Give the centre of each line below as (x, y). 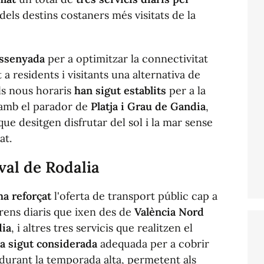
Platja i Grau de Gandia (148, 106)
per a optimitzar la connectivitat (126, 58)
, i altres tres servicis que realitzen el (102, 227)
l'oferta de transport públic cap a (134, 196)
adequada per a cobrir (153, 243)
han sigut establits (120, 90)
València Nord (169, 212)
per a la (186, 90)
